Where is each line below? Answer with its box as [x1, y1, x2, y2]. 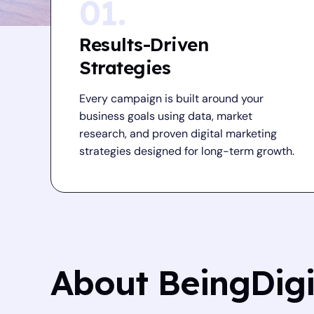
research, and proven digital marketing [79, 126, 277, 141]
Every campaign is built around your [79, 91, 264, 106]
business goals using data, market [79, 109, 252, 123]
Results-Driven [79, 33, 208, 56]
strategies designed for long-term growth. [79, 144, 294, 158]
